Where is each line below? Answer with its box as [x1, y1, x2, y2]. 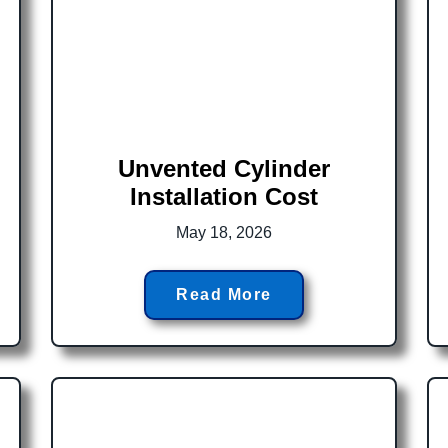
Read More [176, 285, 272, 303]
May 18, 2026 [175, 223, 272, 241]
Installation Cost [129, 182, 318, 210]
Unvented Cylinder [117, 154, 330, 182]
